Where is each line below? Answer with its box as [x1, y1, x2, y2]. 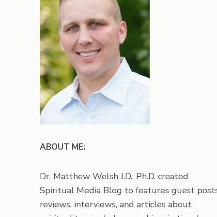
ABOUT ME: [40, 141, 85, 153]
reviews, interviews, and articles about [40, 199, 192, 210]
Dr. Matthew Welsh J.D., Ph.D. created [40, 170, 188, 182]
